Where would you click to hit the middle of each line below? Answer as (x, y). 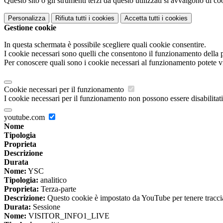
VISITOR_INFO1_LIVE (68, 216)
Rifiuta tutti (71, 18)
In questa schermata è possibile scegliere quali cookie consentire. (105, 45)
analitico (53, 180)
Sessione (46, 207)
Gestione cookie (30, 28)
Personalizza (27, 18)
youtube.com (25, 117)
